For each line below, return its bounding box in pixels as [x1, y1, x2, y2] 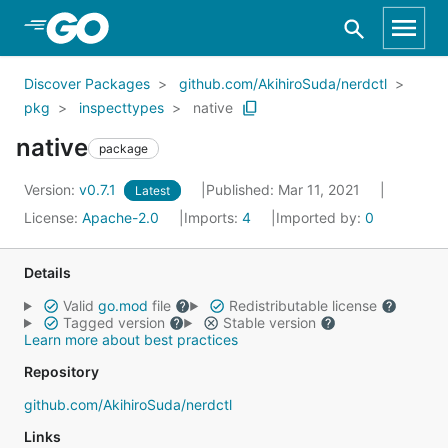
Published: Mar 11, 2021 [206, 181, 364, 198]
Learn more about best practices [24, 331, 238, 348]
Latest [135, 183, 170, 198]
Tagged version [58, 314, 169, 331]
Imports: [184, 209, 242, 226]
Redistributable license [224, 297, 381, 314]
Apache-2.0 [82, 209, 159, 226]
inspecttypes [79, 99, 164, 116]
